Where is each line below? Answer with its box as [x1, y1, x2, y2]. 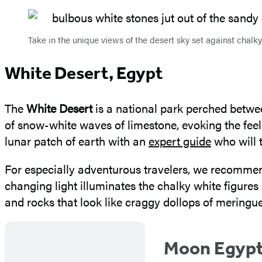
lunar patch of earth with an [5, 132, 149, 150]
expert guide [149, 132, 211, 150]
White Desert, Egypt [5, 63, 163, 84]
